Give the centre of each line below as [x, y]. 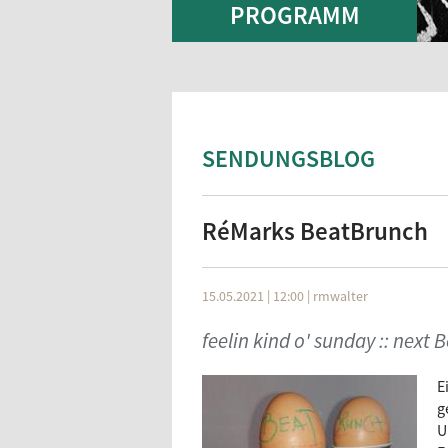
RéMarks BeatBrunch [315, 231]
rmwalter [340, 296]
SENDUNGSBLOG [288, 158]
